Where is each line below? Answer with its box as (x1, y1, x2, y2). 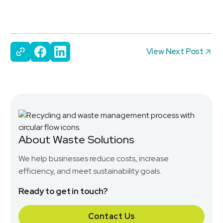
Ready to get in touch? (18, 186, 108, 197)
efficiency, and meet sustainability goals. (18, 166, 161, 177)
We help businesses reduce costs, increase (18, 153, 169, 164)
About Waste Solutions (18, 132, 134, 147)
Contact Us (88, 211, 135, 222)
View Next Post (146, 46, 204, 57)
